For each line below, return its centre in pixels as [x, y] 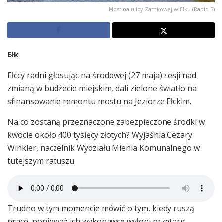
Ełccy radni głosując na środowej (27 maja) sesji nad [102, 75]
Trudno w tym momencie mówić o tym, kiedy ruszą [101, 208]
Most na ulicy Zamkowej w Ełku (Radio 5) [162, 9]
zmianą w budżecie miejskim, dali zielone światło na [102, 88]
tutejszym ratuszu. [42, 160]
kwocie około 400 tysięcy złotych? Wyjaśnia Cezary [100, 135]
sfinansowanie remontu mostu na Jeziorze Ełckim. [99, 101]
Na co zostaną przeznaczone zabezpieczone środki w [106, 122]
